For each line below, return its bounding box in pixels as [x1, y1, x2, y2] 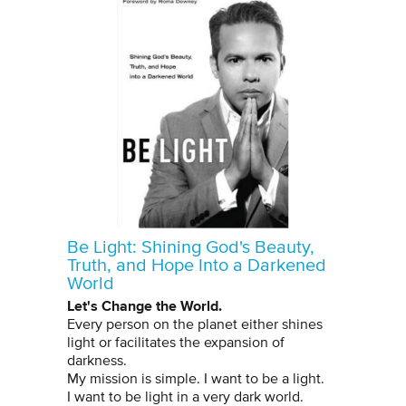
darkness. [67, 353, 130, 368]
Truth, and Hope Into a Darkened [67, 256, 326, 275]
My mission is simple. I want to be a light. [67, 371, 328, 386]
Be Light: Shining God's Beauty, [67, 237, 314, 256]
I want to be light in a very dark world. [67, 389, 304, 404]
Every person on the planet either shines [67, 316, 323, 332]
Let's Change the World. [67, 295, 222, 316]
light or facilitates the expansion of [67, 334, 285, 350]
